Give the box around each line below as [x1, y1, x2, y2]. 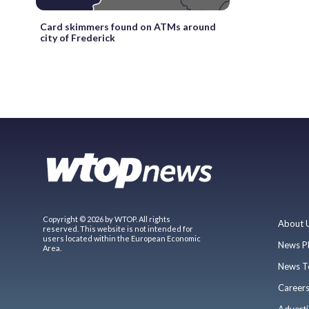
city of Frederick [40, 31, 115, 43]
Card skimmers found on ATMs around [40, 20, 216, 32]
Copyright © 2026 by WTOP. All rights [43, 214, 170, 223]
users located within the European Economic [43, 233, 201, 243]
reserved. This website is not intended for [43, 223, 193, 233]
